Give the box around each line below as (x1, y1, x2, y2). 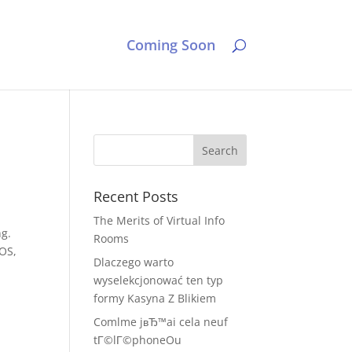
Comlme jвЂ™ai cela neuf (93, 314, 229, 329)
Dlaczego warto (93, 255, 174, 269)
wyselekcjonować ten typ (93, 273, 224, 288)
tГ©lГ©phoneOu (93, 332, 182, 347)
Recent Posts (93, 187, 179, 206)
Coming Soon (126, 35, 215, 54)
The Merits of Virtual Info (93, 213, 225, 228)
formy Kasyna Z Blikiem (93, 291, 217, 306)
